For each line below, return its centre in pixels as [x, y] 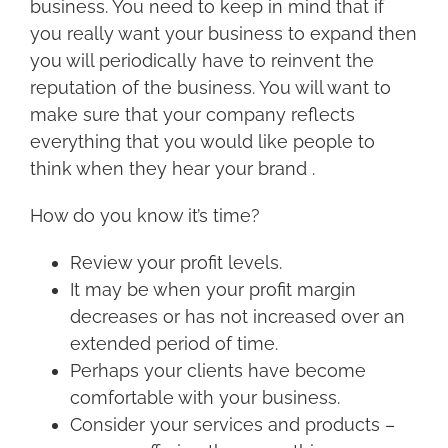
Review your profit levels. [176, 262]
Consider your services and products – [232, 424]
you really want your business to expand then [223, 33]
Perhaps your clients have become [218, 370]
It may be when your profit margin [213, 289]
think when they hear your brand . [172, 168]
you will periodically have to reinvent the [202, 60]
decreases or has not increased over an [237, 316]
